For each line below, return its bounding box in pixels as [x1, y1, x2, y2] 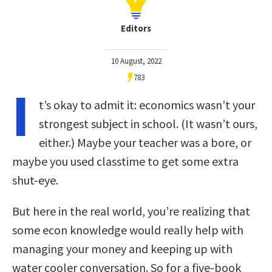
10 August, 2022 [110, 55, 161, 66]
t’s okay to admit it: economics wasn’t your [39, 97, 255, 112]
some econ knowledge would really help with [12, 222, 243, 237]
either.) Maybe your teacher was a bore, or [39, 134, 251, 150]
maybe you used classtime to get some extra [12, 153, 239, 169]
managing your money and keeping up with [12, 240, 233, 256]
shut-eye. [12, 172, 58, 188]
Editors [121, 22, 151, 34]
